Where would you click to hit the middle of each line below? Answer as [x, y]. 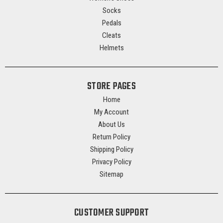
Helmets [111, 48]
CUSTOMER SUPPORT [111, 213]
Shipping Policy [111, 150]
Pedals [111, 23]
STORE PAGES [111, 87]
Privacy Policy [111, 162]
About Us [111, 125]
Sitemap [111, 174]
